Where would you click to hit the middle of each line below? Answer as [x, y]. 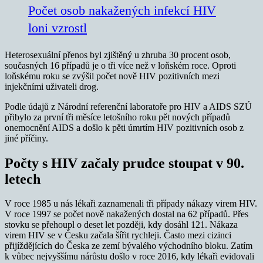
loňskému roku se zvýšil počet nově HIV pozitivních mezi [112, 76]
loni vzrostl [58, 28]
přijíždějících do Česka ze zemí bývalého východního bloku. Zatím [129, 246]
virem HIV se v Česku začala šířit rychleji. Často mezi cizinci [118, 235]
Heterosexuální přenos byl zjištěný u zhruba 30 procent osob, [118, 55]
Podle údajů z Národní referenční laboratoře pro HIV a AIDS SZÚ [128, 106]
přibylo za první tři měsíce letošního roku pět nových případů [117, 117]
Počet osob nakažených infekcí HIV [122, 10]
